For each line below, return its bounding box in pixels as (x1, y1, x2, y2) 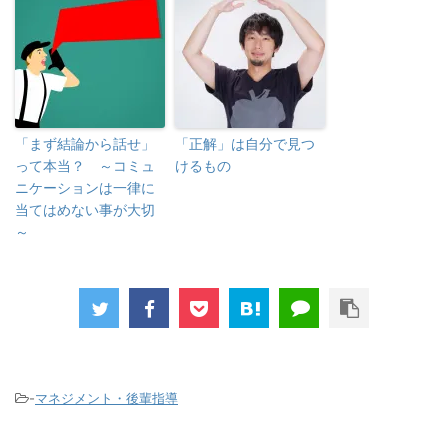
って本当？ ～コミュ (15, 157, 155, 175)
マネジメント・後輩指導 (35, 390, 178, 407)
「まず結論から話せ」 (15, 135, 155, 153)
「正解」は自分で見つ (175, 135, 315, 153)
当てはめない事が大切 (15, 201, 155, 219)
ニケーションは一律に (15, 179, 155, 197)
